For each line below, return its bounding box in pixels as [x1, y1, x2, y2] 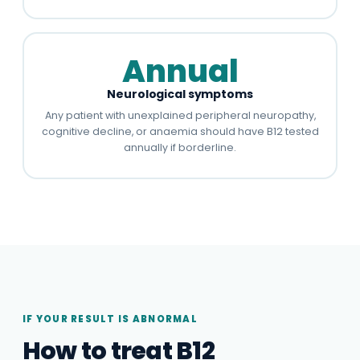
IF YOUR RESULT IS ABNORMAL [22, 313, 198, 325]
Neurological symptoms [107, 85, 253, 102]
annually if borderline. [124, 140, 236, 154]
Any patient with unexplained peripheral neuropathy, [44, 108, 316, 122]
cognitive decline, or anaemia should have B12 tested [41, 124, 319, 138]
